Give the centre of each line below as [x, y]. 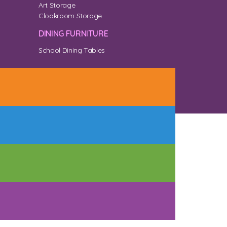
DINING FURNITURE [73, 34]
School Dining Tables [72, 50]
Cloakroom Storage [70, 16]
